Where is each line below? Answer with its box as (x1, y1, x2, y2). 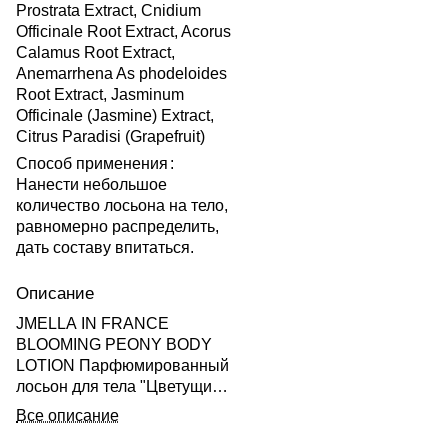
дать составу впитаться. (16, 239, 194, 257)
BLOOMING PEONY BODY (16, 336, 212, 354)
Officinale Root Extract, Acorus (16, 23, 231, 41)
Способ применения (16, 155, 168, 173)
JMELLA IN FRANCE (16, 315, 169, 333)
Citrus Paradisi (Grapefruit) (16, 128, 205, 146)
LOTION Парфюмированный (16, 357, 229, 375)
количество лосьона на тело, (16, 197, 228, 215)
